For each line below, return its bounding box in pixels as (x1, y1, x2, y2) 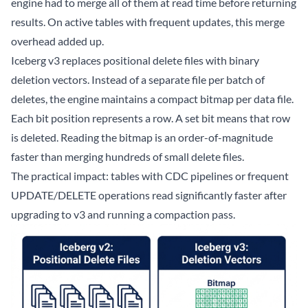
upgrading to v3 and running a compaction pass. (11, 208, 235, 221)
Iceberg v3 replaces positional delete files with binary (11, 54, 259, 67)
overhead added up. (11, 34, 104, 48)
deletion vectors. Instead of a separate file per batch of (11, 73, 265, 87)
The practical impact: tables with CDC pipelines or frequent (11, 169, 289, 183)
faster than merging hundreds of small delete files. (11, 150, 244, 164)
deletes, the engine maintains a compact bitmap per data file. (11, 92, 294, 106)
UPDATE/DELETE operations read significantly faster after (11, 188, 287, 202)
